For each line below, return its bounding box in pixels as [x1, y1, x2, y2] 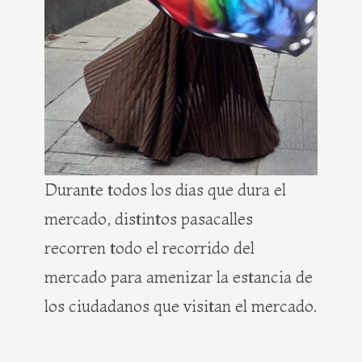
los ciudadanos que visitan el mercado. [44, 295, 317, 316]
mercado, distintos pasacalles [44, 208, 253, 229]
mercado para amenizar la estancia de [44, 266, 313, 287]
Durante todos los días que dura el [44, 179, 286, 200]
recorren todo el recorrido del [44, 237, 255, 258]
